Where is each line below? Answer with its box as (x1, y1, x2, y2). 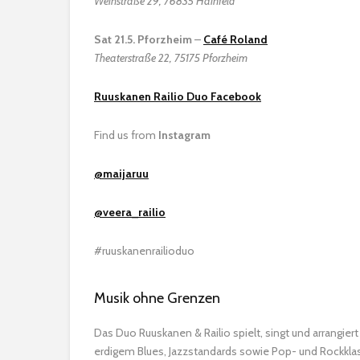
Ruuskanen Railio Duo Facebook (94, 88, 261, 104)
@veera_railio (94, 204, 166, 219)
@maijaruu (94, 166, 149, 181)
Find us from (94, 127, 158, 142)
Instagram (158, 127, 211, 142)
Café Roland (203, 31, 268, 47)
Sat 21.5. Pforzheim (94, 31, 192, 47)
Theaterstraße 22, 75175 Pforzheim (94, 50, 247, 65)
